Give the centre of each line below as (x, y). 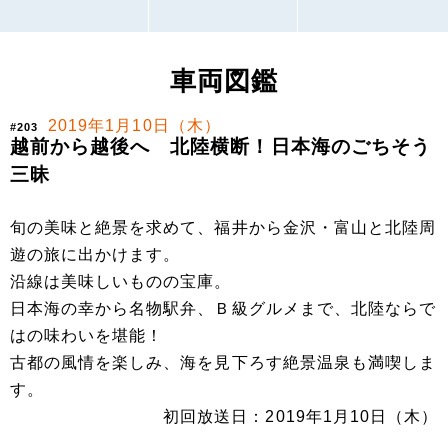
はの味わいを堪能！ (87, 336)
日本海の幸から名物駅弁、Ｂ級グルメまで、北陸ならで (223, 309)
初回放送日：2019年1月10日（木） (300, 417)
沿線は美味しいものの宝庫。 (121, 282)
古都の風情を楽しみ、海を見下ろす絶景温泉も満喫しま (223, 363)
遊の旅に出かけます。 (95, 255)
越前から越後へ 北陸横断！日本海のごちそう (220, 147)
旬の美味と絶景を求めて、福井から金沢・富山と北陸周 (223, 228)
